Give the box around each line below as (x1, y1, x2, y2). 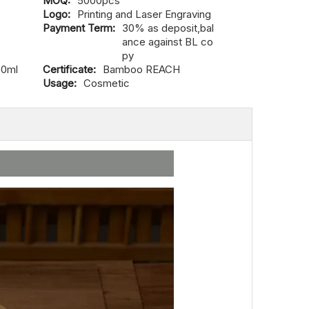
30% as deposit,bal (122, 21, 214, 34)
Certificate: (43, 63, 96, 76)
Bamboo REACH (103, 63, 180, 76)
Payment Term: (43, 21, 115, 34)
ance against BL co (122, 35, 213, 48)
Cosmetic (83, 77, 130, 90)
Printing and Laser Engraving (77, 8, 214, 21)
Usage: (43, 77, 77, 90)
